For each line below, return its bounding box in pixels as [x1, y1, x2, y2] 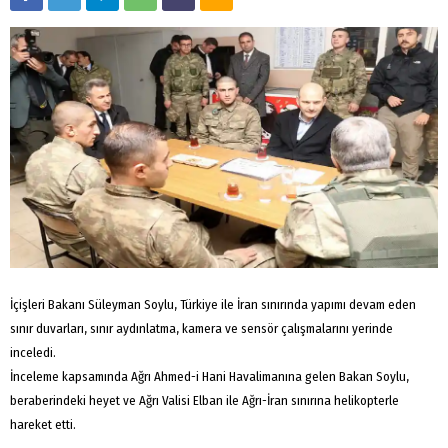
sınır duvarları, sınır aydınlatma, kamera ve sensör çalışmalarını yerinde [10, 320, 393, 336]
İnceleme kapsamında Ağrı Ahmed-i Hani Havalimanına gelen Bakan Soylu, [10, 368, 409, 384]
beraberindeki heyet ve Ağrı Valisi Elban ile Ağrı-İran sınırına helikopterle [10, 392, 399, 408]
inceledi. [10, 344, 56, 360]
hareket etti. [10, 416, 76, 432]
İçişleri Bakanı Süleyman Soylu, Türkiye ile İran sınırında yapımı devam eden [10, 296, 416, 312]
